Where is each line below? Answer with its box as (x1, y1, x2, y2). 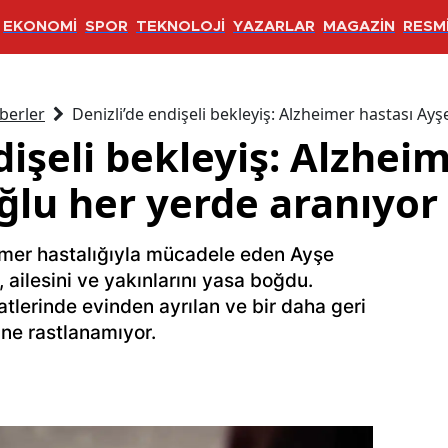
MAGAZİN (323, 19, 395, 35)
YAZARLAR (233, 19, 315, 35)
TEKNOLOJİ (136, 19, 225, 35)
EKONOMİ (3, 19, 77, 35)
